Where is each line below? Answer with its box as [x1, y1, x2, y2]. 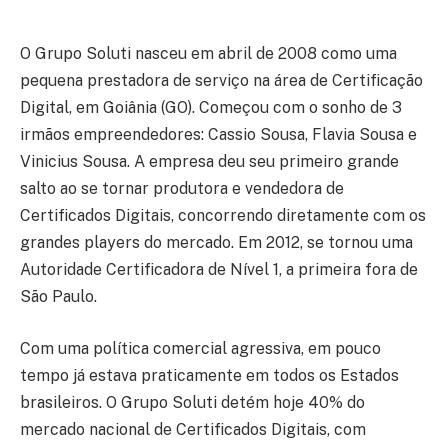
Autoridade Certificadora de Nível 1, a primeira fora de [20, 260, 418, 280]
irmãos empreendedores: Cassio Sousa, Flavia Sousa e [20, 125, 417, 145]
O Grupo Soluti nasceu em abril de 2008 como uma [20, 44, 397, 64]
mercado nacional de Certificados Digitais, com [20, 419, 366, 439]
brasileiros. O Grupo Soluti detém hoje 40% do [20, 392, 365, 412]
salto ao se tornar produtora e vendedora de [20, 179, 344, 199]
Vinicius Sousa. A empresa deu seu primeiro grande [20, 152, 399, 172]
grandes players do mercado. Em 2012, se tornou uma [20, 233, 413, 253]
